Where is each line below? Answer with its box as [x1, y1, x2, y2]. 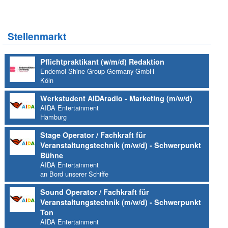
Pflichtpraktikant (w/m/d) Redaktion [40, 56, 165, 67]
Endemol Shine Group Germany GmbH [40, 66, 155, 76]
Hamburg [40, 112, 67, 122]
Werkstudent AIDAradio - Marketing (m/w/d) [40, 93, 193, 104]
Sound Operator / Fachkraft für [40, 187, 150, 197]
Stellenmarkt [7, 29, 66, 44]
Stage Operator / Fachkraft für [40, 130, 147, 140]
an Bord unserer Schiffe [40, 169, 109, 179]
